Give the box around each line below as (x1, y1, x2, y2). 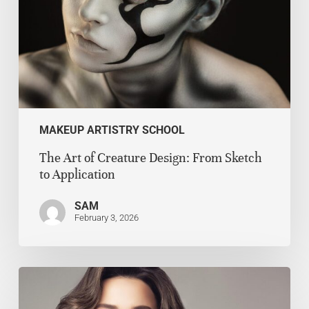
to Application (39, 166, 115, 182)
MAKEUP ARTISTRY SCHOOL (39, 123, 185, 137)
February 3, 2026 (74, 212, 139, 223)
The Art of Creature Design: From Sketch (39, 149, 262, 166)
